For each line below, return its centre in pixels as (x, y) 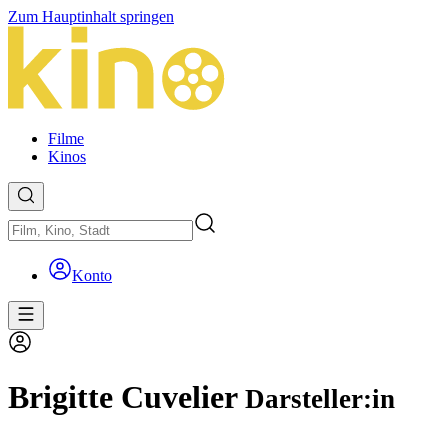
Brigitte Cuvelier (126, 397)
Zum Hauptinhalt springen (91, 16)
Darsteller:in (320, 399)
